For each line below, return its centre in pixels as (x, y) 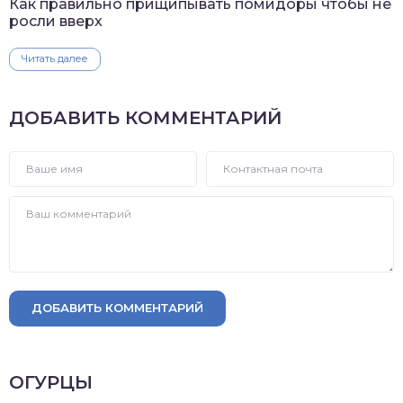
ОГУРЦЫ (51, 382)
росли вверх (56, 21)
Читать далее (55, 58)
